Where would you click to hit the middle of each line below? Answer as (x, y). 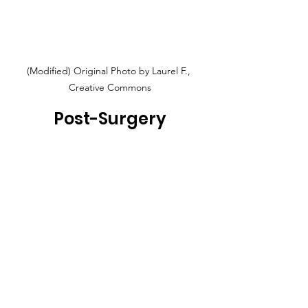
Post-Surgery (110, 119)
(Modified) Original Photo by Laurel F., (110, 71)
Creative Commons (110, 88)
